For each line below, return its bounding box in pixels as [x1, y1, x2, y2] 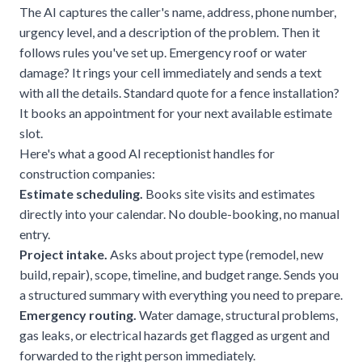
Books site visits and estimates [143, 185, 315, 201]
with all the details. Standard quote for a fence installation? [19, 84, 339, 100]
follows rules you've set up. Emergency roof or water [19, 44, 307, 60]
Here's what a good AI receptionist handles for [19, 145, 275, 161]
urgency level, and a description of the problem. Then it [19, 23, 320, 40]
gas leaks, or [19, 326, 90, 343]
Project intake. [19, 246, 107, 262]
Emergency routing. [19, 306, 137, 322]
